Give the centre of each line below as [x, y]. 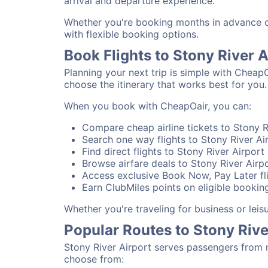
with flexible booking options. [131, 34]
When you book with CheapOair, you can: [158, 106]
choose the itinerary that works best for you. [165, 84]
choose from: [94, 259]
